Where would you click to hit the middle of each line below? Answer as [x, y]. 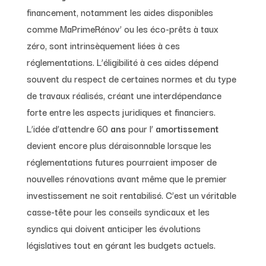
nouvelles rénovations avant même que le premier [126, 178]
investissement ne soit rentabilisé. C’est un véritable [131, 194]
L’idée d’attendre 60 [67, 128]
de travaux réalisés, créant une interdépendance [124, 95]
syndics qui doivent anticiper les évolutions [113, 228]
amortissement [186, 128]
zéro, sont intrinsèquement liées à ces [103, 45]
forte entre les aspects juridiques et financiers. [121, 111]
